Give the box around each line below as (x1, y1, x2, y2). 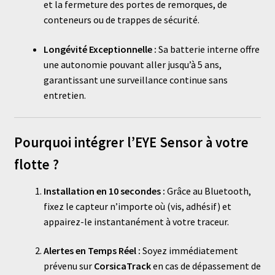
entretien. (43, 88, 86, 101)
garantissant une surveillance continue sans (43, 73, 228, 86)
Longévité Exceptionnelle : (43, 42, 157, 55)
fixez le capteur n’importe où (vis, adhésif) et (43, 199, 231, 212)
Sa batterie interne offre (156, 42, 260, 55)
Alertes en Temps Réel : (43, 244, 141, 257)
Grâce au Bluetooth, (165, 184, 251, 197)
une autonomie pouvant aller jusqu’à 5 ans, (43, 58, 222, 71)
